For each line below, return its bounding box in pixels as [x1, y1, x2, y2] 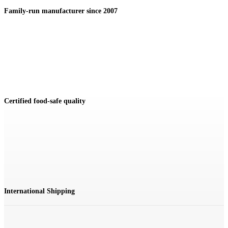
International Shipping [4, 187, 75, 195]
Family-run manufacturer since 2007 [4, 7, 118, 15]
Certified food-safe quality [4, 97, 85, 105]
